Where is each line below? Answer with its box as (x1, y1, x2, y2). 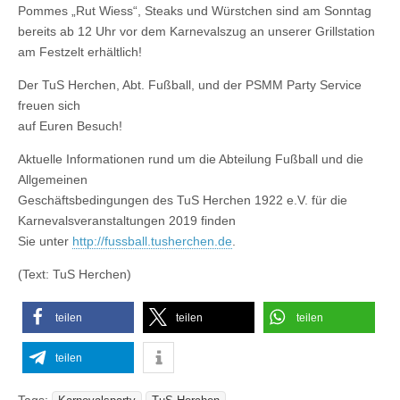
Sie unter (18, 233, 72, 248)
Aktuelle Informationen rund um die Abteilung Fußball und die (18, 151, 363, 166)
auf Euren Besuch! (18, 118, 122, 133)
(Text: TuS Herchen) (18, 266, 131, 281)
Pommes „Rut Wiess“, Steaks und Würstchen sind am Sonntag (18, 3, 371, 18)
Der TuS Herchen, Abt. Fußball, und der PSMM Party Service (18, 77, 362, 92)
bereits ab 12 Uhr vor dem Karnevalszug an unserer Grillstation (18, 23, 375, 38)
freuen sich (18, 97, 80, 112)
